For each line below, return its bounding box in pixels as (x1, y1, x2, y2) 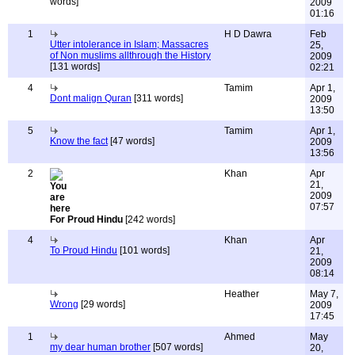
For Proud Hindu (50, 214, 123, 225)
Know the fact (50, 136, 108, 147)
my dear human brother (50, 342, 151, 353)
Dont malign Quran (50, 93, 132, 104)
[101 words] (117, 245, 170, 256)
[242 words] (123, 214, 175, 225)
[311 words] (132, 93, 183, 104)
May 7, (310, 288, 338, 300)
